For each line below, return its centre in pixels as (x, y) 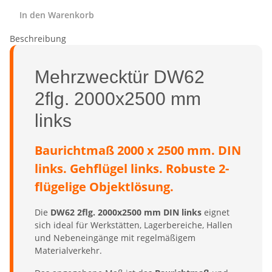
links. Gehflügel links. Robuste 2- (132, 168)
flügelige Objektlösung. (104, 186)
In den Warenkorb (58, 15)
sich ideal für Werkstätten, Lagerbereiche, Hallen (134, 225)
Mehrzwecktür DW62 (120, 76)
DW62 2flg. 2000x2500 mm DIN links (126, 212)
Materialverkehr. (68, 250)
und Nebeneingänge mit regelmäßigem (115, 237)
